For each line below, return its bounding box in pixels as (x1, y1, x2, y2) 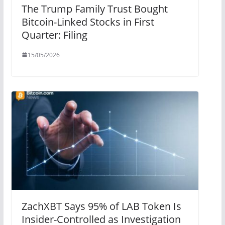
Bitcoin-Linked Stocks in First (21, 15, 154, 29)
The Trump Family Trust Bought (21, 2, 168, 16)
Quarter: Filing (21, 28, 87, 42)
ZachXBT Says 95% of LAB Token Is (21, 199, 181, 213)
